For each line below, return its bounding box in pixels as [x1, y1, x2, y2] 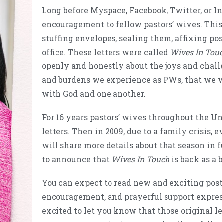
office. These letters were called [41, 47, 170, 57]
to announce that [41, 154, 111, 164]
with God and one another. [41, 88, 148, 99]
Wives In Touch [111, 154, 169, 164]
